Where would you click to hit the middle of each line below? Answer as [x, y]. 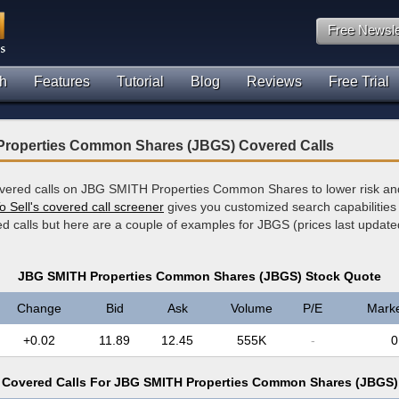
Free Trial [359, 81]
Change [39, 308]
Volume [251, 308]
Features [62, 81]
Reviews [274, 81]
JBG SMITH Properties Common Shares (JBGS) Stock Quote [199, 276]
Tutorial [140, 81]
